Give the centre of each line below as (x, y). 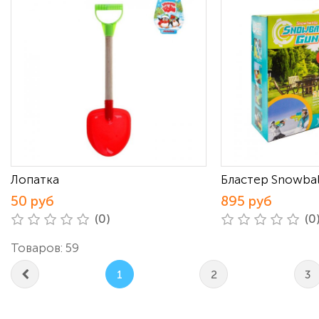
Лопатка (35, 179)
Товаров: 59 (45, 248)
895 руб (246, 201)
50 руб (32, 201)
